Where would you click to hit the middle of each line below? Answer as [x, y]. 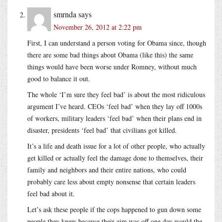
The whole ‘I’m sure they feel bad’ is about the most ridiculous [116, 94]
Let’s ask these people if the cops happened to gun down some [114, 209]
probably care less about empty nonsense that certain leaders [111, 181]
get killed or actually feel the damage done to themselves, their [115, 158]
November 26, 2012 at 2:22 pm [98, 27]
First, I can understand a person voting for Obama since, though [117, 43]
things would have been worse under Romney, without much [112, 66]
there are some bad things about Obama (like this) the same [110, 55]
